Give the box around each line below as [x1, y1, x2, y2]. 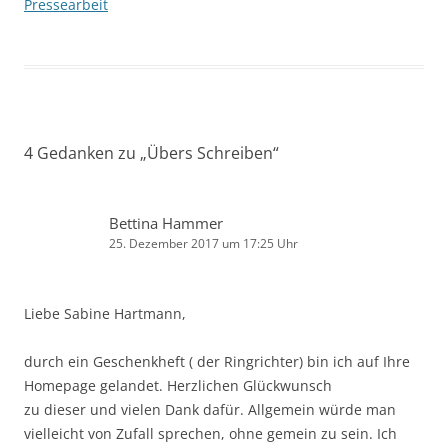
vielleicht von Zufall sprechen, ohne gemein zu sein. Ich [24, 424, 397, 443]
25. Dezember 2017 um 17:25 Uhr [109, 235, 298, 252]
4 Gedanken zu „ [24, 142, 147, 164]
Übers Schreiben [147, 142, 273, 164]
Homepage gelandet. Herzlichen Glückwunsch [24, 376, 332, 395]
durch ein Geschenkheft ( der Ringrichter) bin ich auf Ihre [24, 352, 410, 371]
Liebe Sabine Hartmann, [24, 304, 186, 323]
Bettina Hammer [109, 213, 223, 233]
